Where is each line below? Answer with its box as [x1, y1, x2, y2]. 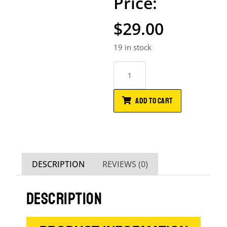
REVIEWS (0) [102, 158, 148, 170]
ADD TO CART [135, 96, 173, 106]
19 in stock [113, 42, 152, 52]
